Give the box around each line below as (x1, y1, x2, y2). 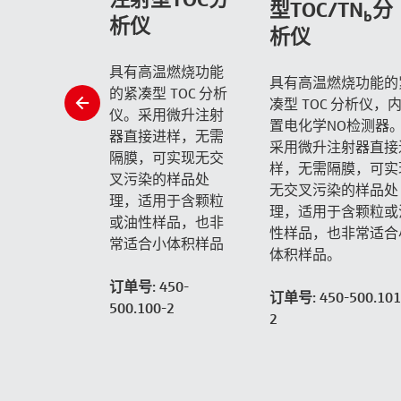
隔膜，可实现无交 (109, 148, 224, 166)
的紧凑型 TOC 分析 (109, 83, 227, 102)
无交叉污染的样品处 (269, 181, 398, 200)
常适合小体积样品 (109, 234, 224, 252)
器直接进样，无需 (109, 126, 224, 145)
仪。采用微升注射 (109, 105, 224, 124)
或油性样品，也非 (109, 212, 224, 231)
